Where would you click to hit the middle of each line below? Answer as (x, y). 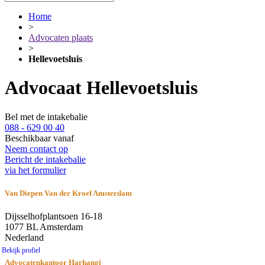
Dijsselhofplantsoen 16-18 (54, 216)
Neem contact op (36, 148)
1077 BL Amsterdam (44, 227)
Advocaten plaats (61, 38)
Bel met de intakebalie (46, 117)
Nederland (24, 238)
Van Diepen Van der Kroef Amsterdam (68, 193)
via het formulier (35, 170)
